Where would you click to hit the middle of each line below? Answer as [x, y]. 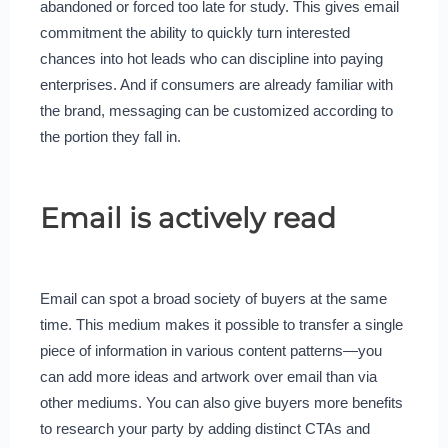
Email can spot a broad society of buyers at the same [213, 298]
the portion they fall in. [110, 136]
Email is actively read [187, 217]
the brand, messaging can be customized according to [216, 110]
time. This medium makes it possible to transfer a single [221, 324]
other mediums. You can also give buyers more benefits [221, 402]
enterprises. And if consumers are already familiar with [216, 84]
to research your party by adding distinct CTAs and [204, 428]
